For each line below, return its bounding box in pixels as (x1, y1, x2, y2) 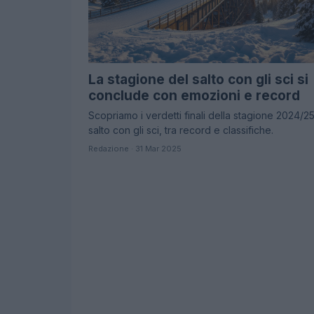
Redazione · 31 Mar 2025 (88, 144, 182, 154)
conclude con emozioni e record (88, 88, 300, 104)
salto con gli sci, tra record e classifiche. (88, 124, 273, 137)
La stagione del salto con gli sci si (88, 71, 308, 88)
